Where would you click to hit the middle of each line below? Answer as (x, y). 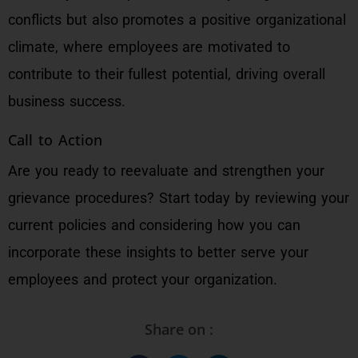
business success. (67, 101)
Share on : (179, 329)
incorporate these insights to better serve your (158, 252)
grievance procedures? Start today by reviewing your (179, 198)
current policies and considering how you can (154, 225)
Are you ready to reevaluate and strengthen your (166, 171)
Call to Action (55, 140)
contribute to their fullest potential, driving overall (167, 74)
